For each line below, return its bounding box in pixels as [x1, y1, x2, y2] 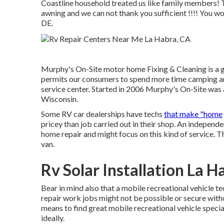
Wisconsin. [41, 93, 78, 103]
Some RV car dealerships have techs [41, 108, 164, 118]
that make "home [164, 108, 222, 118]
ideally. [41, 212, 64, 222]
